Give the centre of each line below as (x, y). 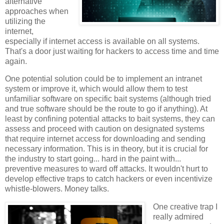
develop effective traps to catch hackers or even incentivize (109, 179)
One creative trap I (185, 207)
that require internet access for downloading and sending (105, 139)
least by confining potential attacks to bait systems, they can (110, 119)
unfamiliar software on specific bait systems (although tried (108, 99)
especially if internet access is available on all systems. (102, 41)
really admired (178, 217)
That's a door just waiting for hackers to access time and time (112, 51)
